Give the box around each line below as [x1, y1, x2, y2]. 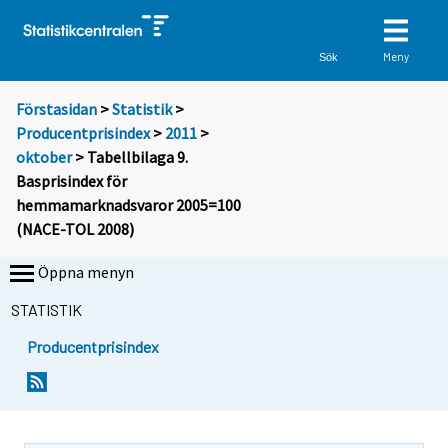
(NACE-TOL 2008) [16, 219, 134, 240]
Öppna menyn [38, 262, 134, 283]
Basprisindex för [16, 171, 127, 192]
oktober [16, 147, 72, 168]
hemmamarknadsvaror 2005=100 [16, 195, 241, 216]
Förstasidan [16, 99, 97, 120]
